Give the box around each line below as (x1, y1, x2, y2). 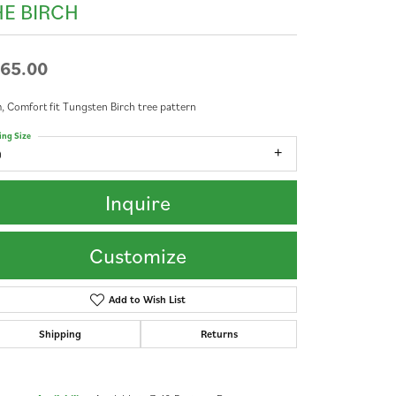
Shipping (38, 327, 81, 341)
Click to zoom (203, 338, 268, 354)
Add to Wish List (108, 293, 186, 307)
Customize (89, 241, 187, 270)
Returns (200, 327, 238, 341)
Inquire (105, 188, 171, 217)
